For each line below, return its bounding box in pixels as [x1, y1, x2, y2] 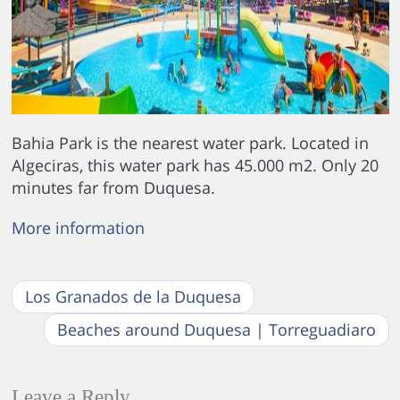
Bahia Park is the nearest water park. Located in [11, 132, 369, 154]
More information [11, 217, 145, 239]
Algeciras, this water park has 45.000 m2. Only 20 [11, 154, 379, 177]
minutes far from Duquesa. [11, 177, 215, 199]
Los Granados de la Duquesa [24, 286, 241, 308]
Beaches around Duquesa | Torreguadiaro [56, 319, 376, 341]
